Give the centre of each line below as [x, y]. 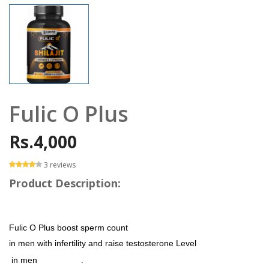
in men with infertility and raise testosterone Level [103, 243]
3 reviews [60, 165]
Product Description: [65, 183]
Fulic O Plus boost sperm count [70, 227]
